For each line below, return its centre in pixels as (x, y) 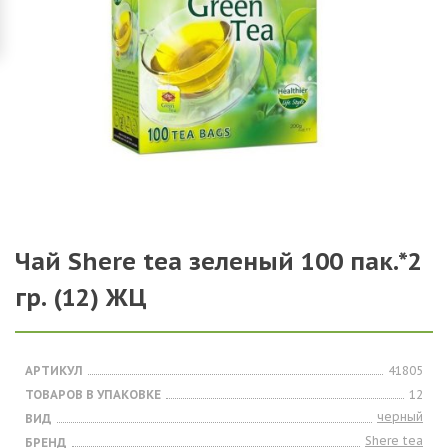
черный (400, 416)
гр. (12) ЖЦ (81, 297)
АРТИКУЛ (54, 370)
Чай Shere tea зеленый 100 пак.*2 (218, 261)
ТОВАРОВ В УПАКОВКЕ (93, 394)
